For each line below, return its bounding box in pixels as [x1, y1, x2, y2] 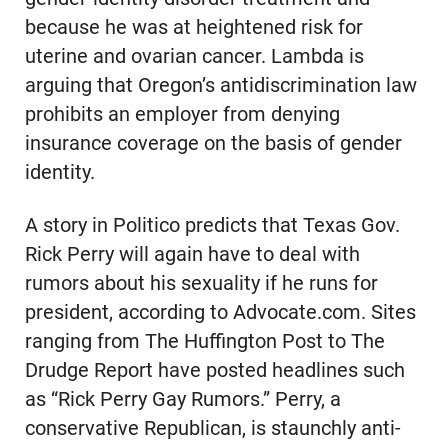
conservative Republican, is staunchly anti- [24, 416, 401, 440]
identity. [24, 161, 95, 185]
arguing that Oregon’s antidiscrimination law [24, 74, 417, 98]
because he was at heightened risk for [24, 16, 363, 40]
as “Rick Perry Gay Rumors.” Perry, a [24, 387, 341, 411]
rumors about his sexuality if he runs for [24, 271, 378, 295]
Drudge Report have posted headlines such [24, 358, 405, 382]
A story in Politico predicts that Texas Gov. [24, 213, 400, 237]
